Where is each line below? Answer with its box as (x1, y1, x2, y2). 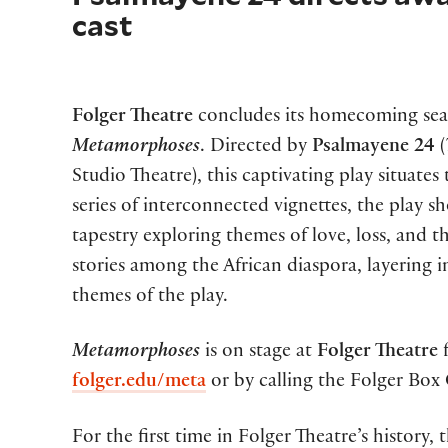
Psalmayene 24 (312, 138, 435, 159)
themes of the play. (72, 288, 228, 309)
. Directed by (200, 138, 312, 159)
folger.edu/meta (72, 373, 206, 394)
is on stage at (205, 343, 317, 364)
